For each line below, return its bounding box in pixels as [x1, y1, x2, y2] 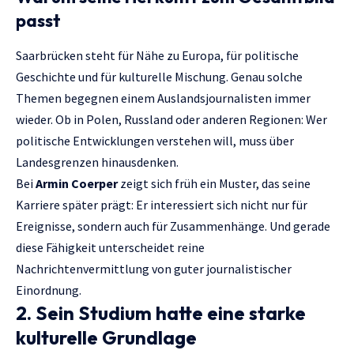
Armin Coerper [36, 175, 118, 191]
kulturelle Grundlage [16, 325, 197, 349]
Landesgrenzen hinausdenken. [16, 153, 179, 170]
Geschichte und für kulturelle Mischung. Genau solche [16, 68, 303, 85]
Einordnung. [16, 281, 81, 298]
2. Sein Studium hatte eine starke [16, 300, 306, 325]
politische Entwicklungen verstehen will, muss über [16, 132, 294, 149]
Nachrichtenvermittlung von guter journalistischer [16, 260, 292, 277]
